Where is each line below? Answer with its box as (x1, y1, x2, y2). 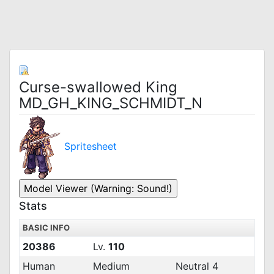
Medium (93, 260, 130, 272)
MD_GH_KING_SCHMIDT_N (19, 94, 202, 112)
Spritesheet (64, 139, 117, 152)
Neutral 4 (176, 260, 218, 272)
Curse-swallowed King (19, 78, 177, 96)
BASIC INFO (23, 223, 70, 232)
